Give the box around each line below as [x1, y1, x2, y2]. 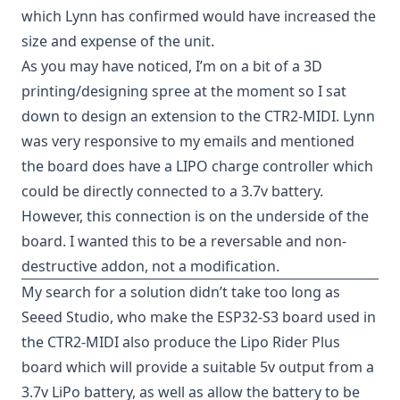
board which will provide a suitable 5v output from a [21, 357, 374, 377]
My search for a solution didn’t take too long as [21, 282, 340, 302]
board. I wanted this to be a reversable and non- [21, 231, 346, 251]
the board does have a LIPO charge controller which [21, 156, 373, 176]
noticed [137, 56, 188, 76]
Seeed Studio [21, 307, 110, 327]
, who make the [110, 307, 217, 327]
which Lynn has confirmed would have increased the [21, 6, 376, 26]
